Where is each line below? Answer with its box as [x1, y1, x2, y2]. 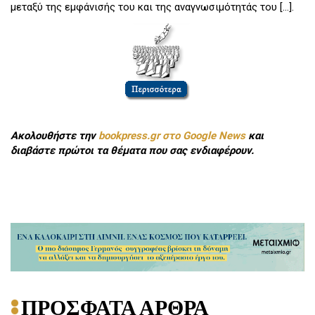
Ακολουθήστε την [11, 129, 98, 142]
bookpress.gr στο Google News [98, 129, 245, 142]
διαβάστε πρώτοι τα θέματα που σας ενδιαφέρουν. [11, 143, 254, 157]
